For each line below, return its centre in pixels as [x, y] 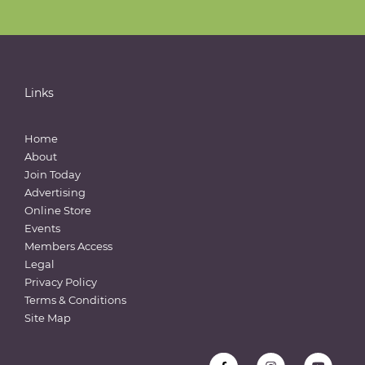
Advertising [55, 192]
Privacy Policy [61, 281]
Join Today [53, 174]
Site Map [48, 317]
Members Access [68, 246]
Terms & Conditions [75, 299]
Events [42, 228]
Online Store [58, 210]
